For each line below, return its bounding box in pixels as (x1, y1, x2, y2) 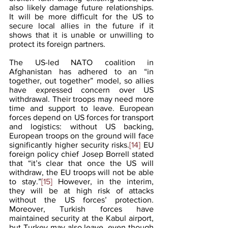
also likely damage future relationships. (9, 3, 154, 12)
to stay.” (9, 177, 41, 186)
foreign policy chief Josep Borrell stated (9, 149, 154, 158)
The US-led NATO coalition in (9, 58, 154, 67)
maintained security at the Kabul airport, (9, 213, 154, 222)
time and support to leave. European (9, 103, 154, 112)
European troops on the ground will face (9, 131, 154, 140)
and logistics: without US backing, (9, 122, 154, 131)
